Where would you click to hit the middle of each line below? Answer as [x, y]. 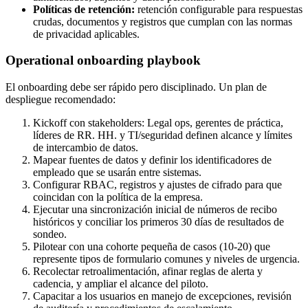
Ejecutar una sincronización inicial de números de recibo [155, 209]
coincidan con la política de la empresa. [118, 197]
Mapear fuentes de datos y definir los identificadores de [152, 159]
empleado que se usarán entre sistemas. [117, 172]
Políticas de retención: [84, 9]
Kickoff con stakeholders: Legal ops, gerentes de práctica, [158, 122]
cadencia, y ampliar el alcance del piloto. [121, 283]
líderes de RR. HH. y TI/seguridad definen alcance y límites [163, 135]
